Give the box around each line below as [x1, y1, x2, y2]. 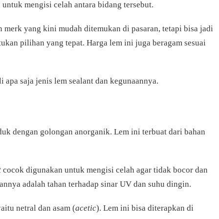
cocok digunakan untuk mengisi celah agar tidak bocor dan [1, 165, 208, 175]
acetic [75, 203, 96, 213]
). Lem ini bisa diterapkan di [96, 203, 194, 213]
